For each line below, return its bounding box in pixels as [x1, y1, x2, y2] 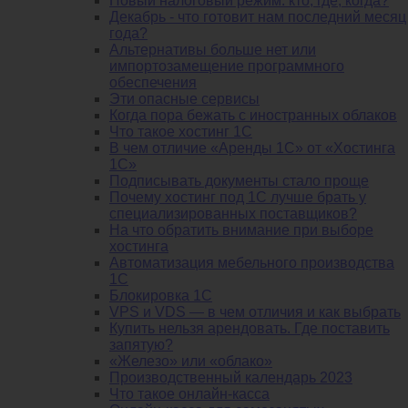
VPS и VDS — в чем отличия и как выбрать [109, 304, 401, 321]
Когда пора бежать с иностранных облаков [109, 107, 397, 124]
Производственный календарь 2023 [109, 370, 352, 386]
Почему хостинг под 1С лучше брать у [109, 189, 366, 206]
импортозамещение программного [109, 58, 344, 75]
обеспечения [109, 75, 197, 91]
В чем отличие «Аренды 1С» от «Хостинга [109, 140, 395, 157]
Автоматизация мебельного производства [109, 255, 394, 271]
